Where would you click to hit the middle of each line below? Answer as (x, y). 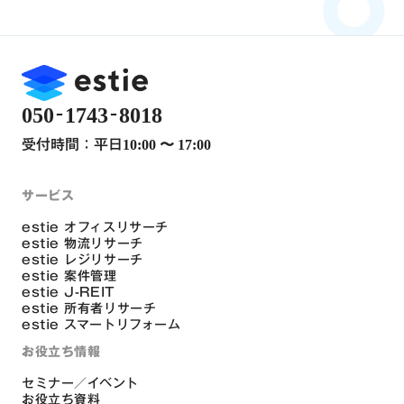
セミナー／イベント (81, 384)
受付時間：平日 (72, 145)
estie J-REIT (69, 293)
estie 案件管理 (69, 276)
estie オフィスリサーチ (95, 228)
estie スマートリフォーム (101, 325)
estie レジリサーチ (83, 260)
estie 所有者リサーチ (89, 309)
